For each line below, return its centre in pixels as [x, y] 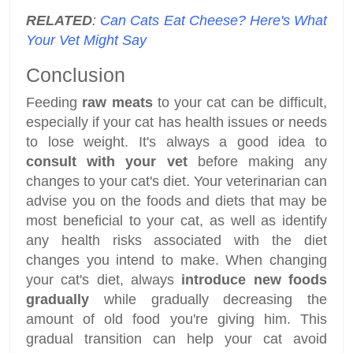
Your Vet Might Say [86, 41]
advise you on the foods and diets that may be [176, 201]
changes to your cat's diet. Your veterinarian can [176, 182]
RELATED [59, 21]
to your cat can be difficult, [240, 103]
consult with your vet [107, 162]
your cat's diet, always [104, 280]
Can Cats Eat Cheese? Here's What [214, 21]
